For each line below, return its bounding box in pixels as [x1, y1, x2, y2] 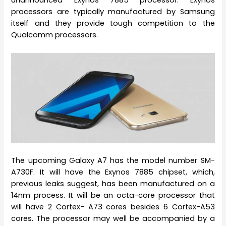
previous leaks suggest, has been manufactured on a [11, 179, 215, 189]
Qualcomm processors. [11, 30, 98, 40]
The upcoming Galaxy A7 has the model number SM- [11, 155, 215, 166]
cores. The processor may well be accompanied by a [11, 213, 215, 224]
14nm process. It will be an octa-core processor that [11, 190, 215, 201]
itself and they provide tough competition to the [11, 18, 215, 29]
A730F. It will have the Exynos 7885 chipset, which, [11, 167, 215, 178]
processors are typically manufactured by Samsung [11, 7, 215, 17]
